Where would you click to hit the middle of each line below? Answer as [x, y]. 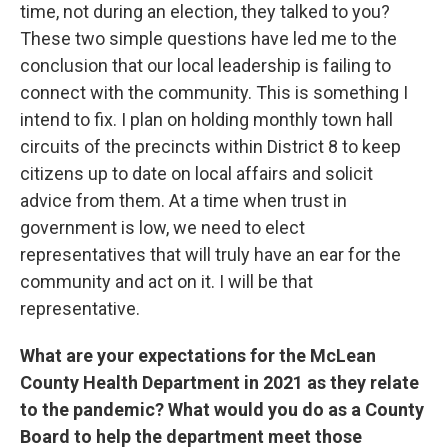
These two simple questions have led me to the [208, 38]
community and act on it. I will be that [166, 281]
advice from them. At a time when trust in [183, 200]
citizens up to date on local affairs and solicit [196, 173]
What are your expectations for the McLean [198, 355]
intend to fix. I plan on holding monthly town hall [206, 119]
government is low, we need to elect [162, 227]
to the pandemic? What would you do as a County [222, 409]
